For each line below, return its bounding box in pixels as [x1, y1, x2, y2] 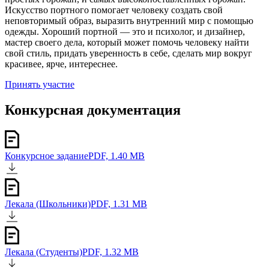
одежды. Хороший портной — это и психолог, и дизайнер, [5, 26, 245, 37]
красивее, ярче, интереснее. [5, 58, 118, 69]
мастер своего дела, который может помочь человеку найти [5, 37, 249, 47]
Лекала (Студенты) [5, 246, 82, 257]
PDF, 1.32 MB [82, 246, 139, 257]
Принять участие [5, 79, 74, 89]
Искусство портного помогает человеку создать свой [5, 4, 223, 15]
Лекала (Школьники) [5, 198, 91, 209]
